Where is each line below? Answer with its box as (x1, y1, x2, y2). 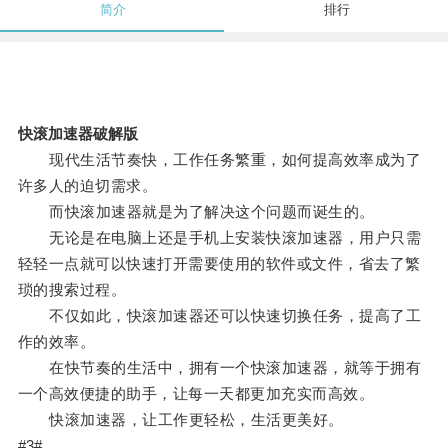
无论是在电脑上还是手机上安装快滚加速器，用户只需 (17, 229, 422, 247)
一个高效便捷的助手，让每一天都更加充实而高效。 (17, 385, 375, 403)
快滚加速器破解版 (17, 125, 138, 143)
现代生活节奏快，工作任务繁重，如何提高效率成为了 (17, 151, 422, 169)
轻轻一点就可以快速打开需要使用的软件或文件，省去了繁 (17, 255, 421, 273)
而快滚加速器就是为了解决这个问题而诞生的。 (17, 203, 375, 221)
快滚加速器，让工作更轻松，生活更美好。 (17, 411, 344, 429)
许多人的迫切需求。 (17, 177, 158, 195)
